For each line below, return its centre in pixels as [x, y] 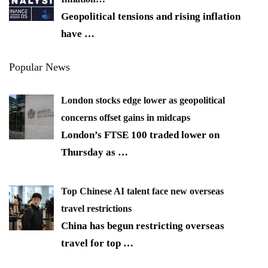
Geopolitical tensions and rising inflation [151, 17]
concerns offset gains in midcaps [126, 118]
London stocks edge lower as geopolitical [143, 100]
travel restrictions [96, 208]
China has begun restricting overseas [143, 226]
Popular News [39, 67]
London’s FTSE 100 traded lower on [140, 135]
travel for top [92, 243]
